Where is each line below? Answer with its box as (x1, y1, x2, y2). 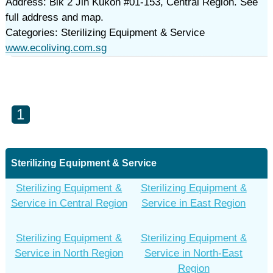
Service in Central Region (10, 197, 127, 209)
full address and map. (5, 12, 104, 23)
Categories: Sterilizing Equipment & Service (5, 27, 205, 38)
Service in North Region (15, 247, 124, 259)
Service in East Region (141, 197, 246, 209)
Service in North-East (144, 247, 243, 259)
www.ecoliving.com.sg (5, 42, 107, 54)
